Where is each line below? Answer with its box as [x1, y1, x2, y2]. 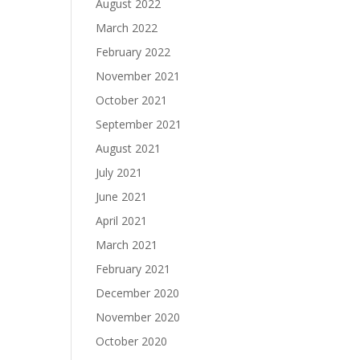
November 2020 [96, 309, 181, 325]
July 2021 [96, 165, 143, 180]
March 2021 [96, 237, 158, 252]
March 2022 [96, 20, 158, 35]
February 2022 [96, 44, 171, 59]
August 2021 [96, 141, 162, 156]
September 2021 [96, 117, 182, 132]
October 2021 [96, 92, 168, 108]
